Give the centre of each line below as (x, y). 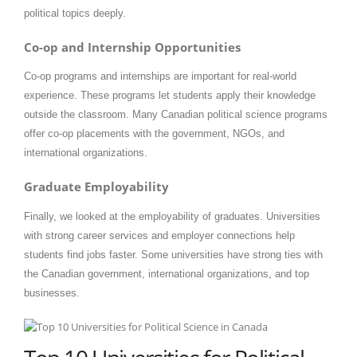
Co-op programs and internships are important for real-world (160, 76)
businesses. (52, 292)
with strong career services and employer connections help (159, 235)
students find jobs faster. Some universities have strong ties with (173, 254)
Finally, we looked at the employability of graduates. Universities (172, 216)
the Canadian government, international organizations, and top (167, 273)
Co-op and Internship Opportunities (132, 47)
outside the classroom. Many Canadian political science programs (176, 115)
